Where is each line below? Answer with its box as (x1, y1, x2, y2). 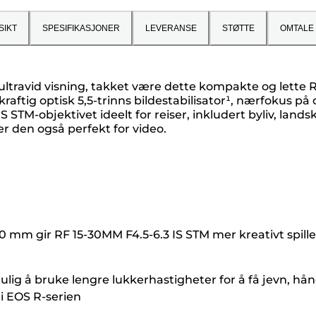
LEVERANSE (145, 23, 197, 33)
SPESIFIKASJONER (42, 23, 120, 33)
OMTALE (280, 23, 314, 33)
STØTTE (222, 23, 255, 33)
